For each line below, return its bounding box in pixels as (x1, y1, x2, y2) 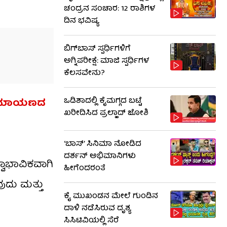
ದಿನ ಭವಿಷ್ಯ (64, 15, 99, 28)
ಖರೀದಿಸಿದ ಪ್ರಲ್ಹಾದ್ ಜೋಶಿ (64, 107, 148, 120)
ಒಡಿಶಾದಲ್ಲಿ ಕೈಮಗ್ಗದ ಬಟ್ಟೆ (64, 95, 142, 108)
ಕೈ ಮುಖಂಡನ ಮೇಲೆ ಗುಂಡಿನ (64, 190, 158, 203)
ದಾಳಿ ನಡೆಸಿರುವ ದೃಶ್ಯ (64, 202, 131, 215)
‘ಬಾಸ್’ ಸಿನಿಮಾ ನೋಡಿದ (64, 138, 141, 151)
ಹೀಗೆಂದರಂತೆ (64, 162, 105, 175)
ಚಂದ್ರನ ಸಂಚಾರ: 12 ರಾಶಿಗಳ (64, 3, 156, 16)
